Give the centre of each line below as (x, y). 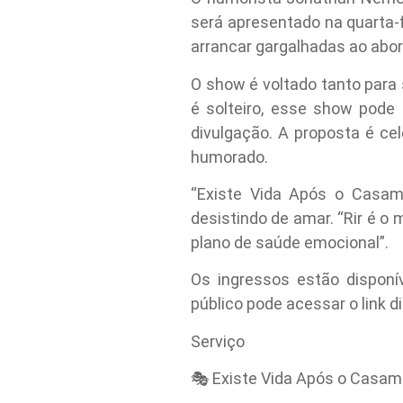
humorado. (229, 157)
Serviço (218, 341)
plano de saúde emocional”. (290, 243)
